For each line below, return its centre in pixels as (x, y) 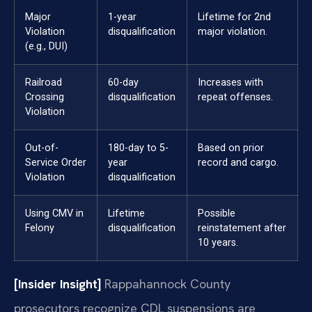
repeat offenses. (235, 97)
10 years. (218, 243)
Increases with (231, 83)
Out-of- (42, 148)
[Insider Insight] (57, 284)
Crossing (45, 97)
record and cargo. (238, 163)
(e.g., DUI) (46, 47)
